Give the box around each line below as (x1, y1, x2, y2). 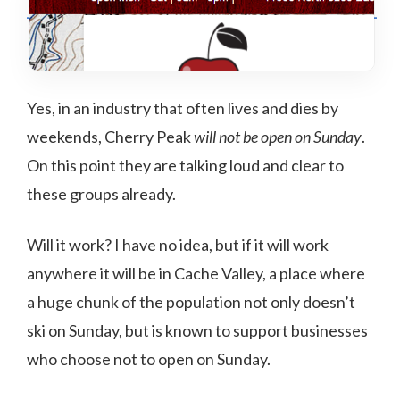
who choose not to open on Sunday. (27, 349, 271, 370)
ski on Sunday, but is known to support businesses (27, 321, 368, 341)
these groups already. (27, 184, 176, 204)
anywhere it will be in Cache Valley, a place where (27, 263, 365, 284)
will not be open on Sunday (194, 127, 362, 147)
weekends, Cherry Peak (27, 127, 194, 147)
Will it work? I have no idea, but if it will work (27, 235, 329, 255)
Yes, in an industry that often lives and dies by (27, 98, 338, 119)
